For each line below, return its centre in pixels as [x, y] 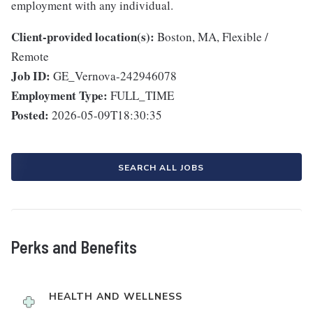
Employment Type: [59, 96]
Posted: [30, 115]
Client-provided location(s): [83, 37]
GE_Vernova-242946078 [115, 76]
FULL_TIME [142, 96]
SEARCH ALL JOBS [161, 168]
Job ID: [31, 76]
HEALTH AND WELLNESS [116, 297]
